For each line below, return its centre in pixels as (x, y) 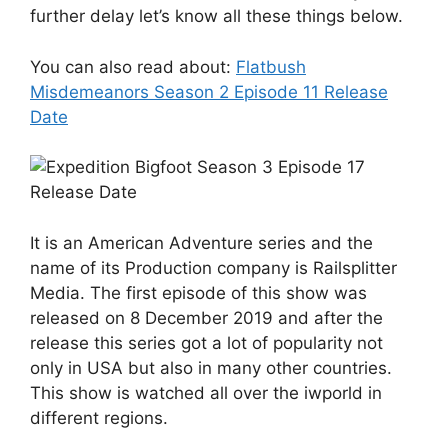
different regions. (99, 417)
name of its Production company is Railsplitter (213, 267)
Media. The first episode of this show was (198, 292)
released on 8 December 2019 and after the (206, 317)
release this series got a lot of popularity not (206, 342)
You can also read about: (133, 66)
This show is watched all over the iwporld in (206, 392)
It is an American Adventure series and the (201, 242)
